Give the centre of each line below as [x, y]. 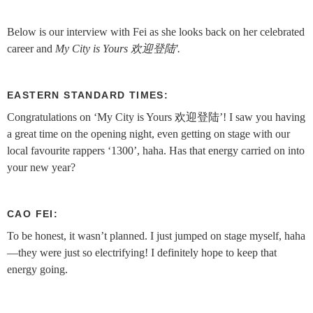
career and [31, 48]
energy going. [37, 269]
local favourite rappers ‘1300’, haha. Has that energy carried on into [156, 150]
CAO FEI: [33, 213]
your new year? [43, 167]
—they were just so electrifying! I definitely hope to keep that [142, 252]
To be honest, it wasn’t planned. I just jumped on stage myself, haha [156, 235]
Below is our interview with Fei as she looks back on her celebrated [156, 31]
